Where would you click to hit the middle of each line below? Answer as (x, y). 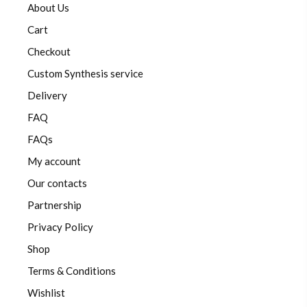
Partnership (54, 205)
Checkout (49, 52)
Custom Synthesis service (85, 74)
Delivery (47, 96)
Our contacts (57, 183)
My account (54, 161)
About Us (48, 8)
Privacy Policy (60, 227)
